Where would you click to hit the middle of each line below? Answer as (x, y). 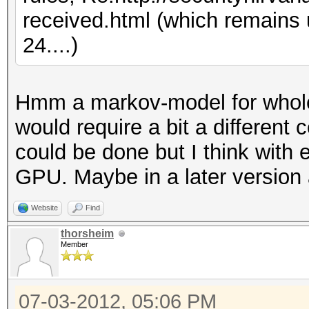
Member (74, 244)
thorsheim (87, 233)
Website (44, 208)
